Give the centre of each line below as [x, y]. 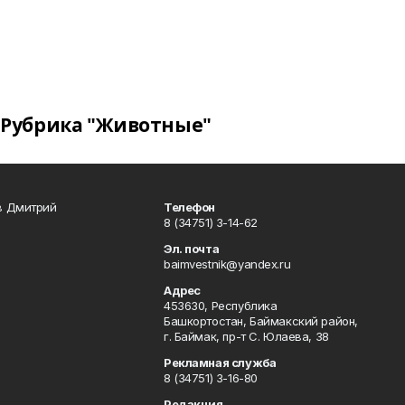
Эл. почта [191, 249]
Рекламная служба [220, 363]
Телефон [189, 207]
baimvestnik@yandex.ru [227, 264]
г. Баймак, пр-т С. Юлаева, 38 [246, 336]
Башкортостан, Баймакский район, [260, 321]
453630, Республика [220, 306]
